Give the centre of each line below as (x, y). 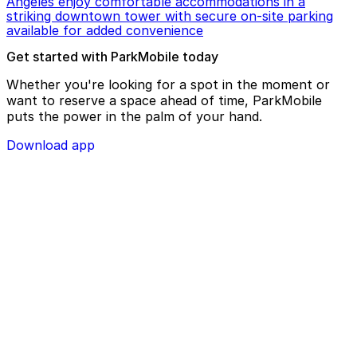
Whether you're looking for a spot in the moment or (168, 85)
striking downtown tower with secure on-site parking (170, 16)
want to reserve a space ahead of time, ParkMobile (164, 101)
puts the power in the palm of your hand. (134, 117)
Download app (51, 145)
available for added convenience (105, 31)
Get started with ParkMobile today (112, 57)
